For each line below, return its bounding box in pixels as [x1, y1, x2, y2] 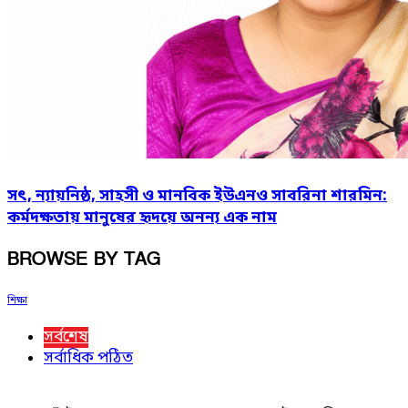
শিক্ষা [7, 293, 27, 307]
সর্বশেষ [44, 326, 88, 348]
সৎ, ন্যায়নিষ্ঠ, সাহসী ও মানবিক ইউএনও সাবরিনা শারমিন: [7, 186, 387, 208]
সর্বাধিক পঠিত [44, 347, 133, 369]
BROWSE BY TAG [7, 248, 161, 272]
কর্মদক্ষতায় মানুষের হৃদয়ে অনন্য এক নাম [7, 208, 277, 229]
